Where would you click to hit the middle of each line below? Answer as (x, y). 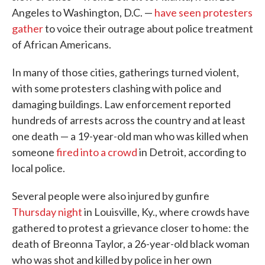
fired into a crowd (97, 152)
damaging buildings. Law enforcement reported (121, 104)
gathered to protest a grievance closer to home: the (130, 228)
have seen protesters (203, 13)
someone (34, 152)
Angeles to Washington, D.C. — (83, 13)
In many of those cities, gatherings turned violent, (125, 72)
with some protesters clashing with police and (117, 88)
